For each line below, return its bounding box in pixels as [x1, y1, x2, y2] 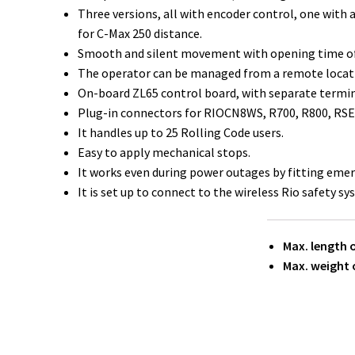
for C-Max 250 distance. [78, 25, 203, 42]
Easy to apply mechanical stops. [78, 144, 251, 161]
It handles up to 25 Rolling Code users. [78, 124, 284, 141]
